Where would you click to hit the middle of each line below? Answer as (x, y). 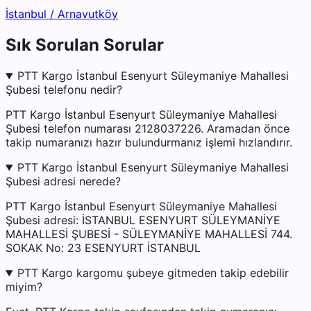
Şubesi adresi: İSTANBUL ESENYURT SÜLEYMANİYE (143, 220)
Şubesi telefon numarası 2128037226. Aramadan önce (148, 129)
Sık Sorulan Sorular (85, 45)
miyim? (24, 287)
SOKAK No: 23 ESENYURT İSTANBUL (103, 248)
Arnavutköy (88, 14)
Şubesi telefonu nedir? (64, 90)
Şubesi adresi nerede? (63, 182)
